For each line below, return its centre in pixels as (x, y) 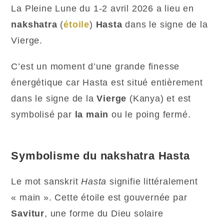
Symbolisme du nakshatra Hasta (100, 156)
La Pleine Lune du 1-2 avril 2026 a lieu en (103, 9)
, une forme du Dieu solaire (104, 214)
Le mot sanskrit (46, 182)
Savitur (28, 214)
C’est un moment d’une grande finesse (95, 67)
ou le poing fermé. (151, 115)
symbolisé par (43, 115)
